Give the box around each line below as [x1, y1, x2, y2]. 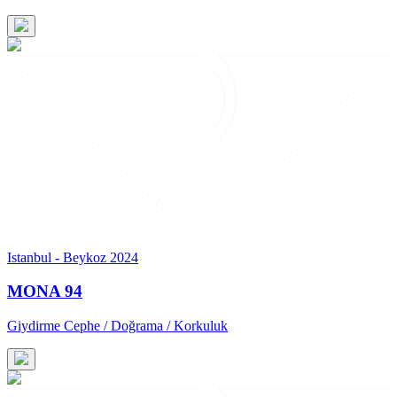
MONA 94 [7, 282, 82, 301]
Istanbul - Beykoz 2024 [7, 249, 138, 265]
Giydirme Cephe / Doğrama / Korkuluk [7, 318, 228, 334]
